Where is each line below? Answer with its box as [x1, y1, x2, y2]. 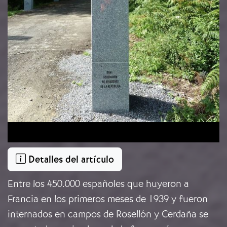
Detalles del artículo [26, 153, 114, 166]
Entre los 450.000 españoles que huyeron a [8, 177, 189, 191]
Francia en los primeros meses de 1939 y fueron [8, 193, 208, 206]
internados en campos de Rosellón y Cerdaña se [8, 208, 208, 221]
